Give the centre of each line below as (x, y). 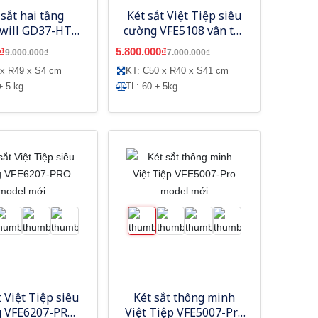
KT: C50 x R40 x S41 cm (177, 70)
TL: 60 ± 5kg (152, 86)
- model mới (185, 60)
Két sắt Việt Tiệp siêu (185, 15)
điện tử (22, 45)
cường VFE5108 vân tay (184, 30)
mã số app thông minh (185, 45)
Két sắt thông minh (185, 297)
